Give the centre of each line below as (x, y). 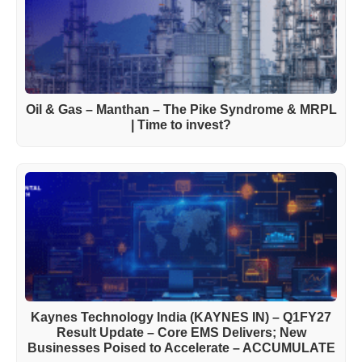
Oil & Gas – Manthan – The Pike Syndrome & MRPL (181, 109)
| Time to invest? (181, 125)
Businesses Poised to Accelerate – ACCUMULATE (181, 347)
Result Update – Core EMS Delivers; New (181, 332)
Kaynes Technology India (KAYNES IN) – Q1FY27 (181, 317)
